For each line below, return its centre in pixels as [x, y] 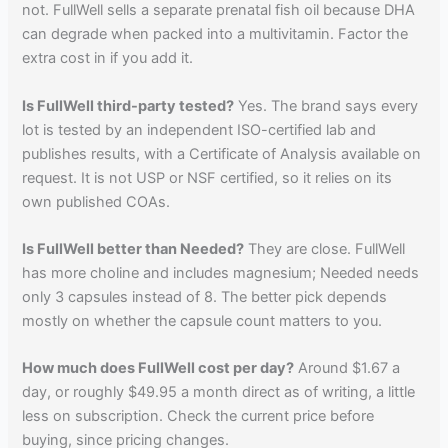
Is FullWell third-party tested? [128, 105]
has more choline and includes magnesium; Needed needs [221, 272]
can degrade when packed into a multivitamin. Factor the [215, 34]
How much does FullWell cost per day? [158, 368]
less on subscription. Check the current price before [198, 416]
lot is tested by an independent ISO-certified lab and [199, 129]
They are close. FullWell [325, 248]
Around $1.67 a [347, 368]
